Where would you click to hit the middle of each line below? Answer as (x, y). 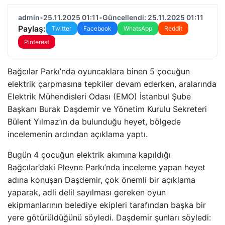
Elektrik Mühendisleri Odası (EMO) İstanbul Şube (99, 96)
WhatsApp (138, 28)
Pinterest (37, 42)
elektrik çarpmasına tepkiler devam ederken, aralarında (112, 84)
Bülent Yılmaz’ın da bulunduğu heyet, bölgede (94, 122)
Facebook (97, 28)
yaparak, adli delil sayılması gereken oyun (87, 192)
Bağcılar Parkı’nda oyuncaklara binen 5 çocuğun (99, 71)
